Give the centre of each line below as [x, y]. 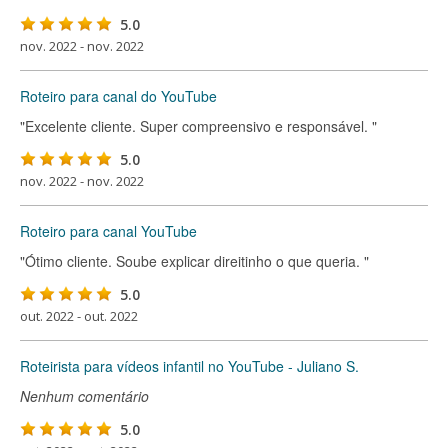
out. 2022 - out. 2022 [79, 316]
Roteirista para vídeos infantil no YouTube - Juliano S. [189, 366]
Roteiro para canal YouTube [108, 231]
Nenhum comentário [84, 396]
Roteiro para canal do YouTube [118, 96]
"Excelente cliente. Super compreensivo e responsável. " [198, 126]
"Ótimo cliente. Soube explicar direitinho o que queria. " [194, 261]
